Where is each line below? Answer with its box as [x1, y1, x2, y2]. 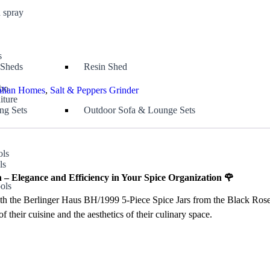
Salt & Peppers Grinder [50, 85, 139, 95]
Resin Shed [84, 61, 128, 72]
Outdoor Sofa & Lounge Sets [84, 105, 196, 115]
